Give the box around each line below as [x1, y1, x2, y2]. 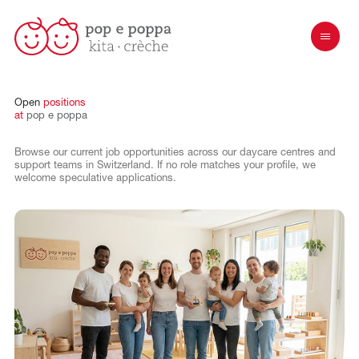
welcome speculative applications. [14, 173, 176, 184]
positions [42, 98, 86, 109]
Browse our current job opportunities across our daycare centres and [14, 147, 336, 159]
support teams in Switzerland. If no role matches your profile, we [14, 160, 316, 171]
